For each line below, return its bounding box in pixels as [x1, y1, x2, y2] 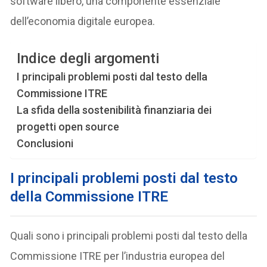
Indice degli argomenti [17, 50, 160, 67]
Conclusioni [17, 136, 74, 150]
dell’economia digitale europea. [10, 14, 156, 27]
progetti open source [17, 120, 120, 133]
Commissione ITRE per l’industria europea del [10, 249, 225, 262]
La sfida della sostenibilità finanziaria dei [17, 103, 212, 116]
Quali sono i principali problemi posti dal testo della [10, 229, 248, 242]
